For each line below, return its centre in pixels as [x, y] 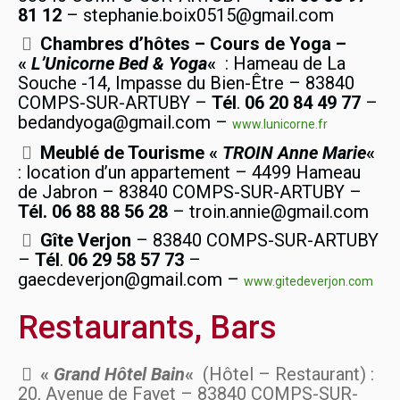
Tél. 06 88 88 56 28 [93, 212]
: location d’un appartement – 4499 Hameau [189, 173]
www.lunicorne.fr [280, 125]
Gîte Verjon [86, 241]
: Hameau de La [283, 64]
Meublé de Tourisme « [131, 153]
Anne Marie [322, 153]
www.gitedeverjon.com [308, 282]
